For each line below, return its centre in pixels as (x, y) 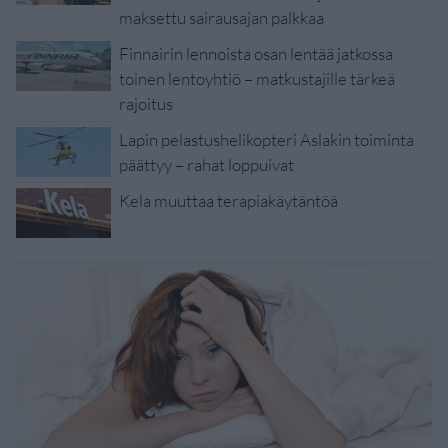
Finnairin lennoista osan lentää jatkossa (256, 54)
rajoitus (146, 104)
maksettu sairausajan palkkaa (221, 18)
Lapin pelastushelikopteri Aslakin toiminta (266, 140)
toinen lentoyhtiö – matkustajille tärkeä (257, 79)
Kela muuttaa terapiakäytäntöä (228, 201)
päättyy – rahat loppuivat (206, 165)
